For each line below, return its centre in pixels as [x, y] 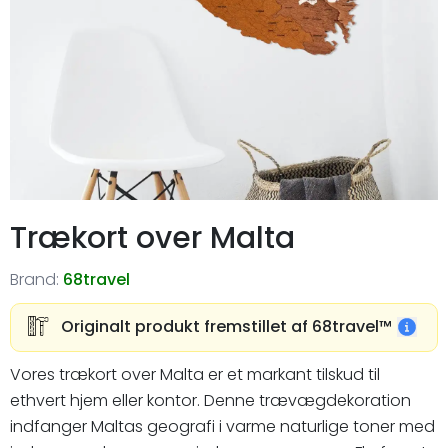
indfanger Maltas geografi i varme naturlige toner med [222, 426]
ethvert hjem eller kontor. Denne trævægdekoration [210, 400]
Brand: [34, 279]
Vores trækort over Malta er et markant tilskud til [195, 374]
